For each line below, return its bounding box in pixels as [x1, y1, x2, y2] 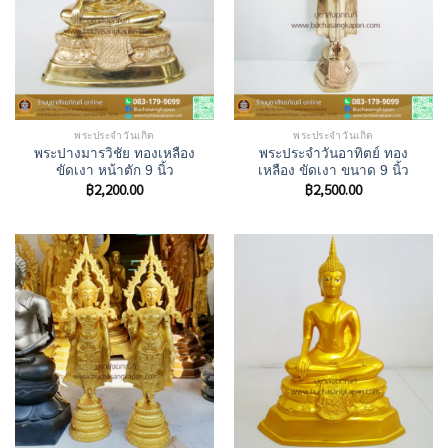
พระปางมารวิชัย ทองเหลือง [34, 146, 195, 162]
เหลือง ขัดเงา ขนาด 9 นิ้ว [258, 163, 409, 179]
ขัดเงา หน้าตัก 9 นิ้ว [55, 163, 174, 179]
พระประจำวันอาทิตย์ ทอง [259, 146, 408, 162]
